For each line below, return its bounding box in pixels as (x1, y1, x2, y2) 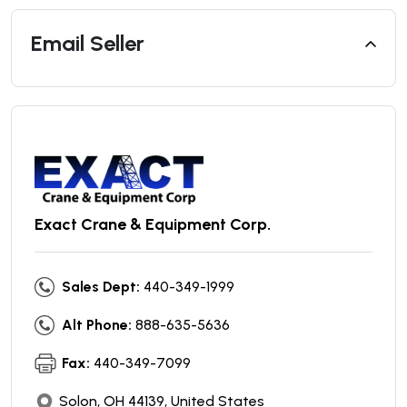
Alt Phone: (62, 316, 132, 334)
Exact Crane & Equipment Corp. (35, 214, 271, 235)
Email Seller (31, 30, 144, 56)
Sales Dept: (62, 278, 140, 296)
